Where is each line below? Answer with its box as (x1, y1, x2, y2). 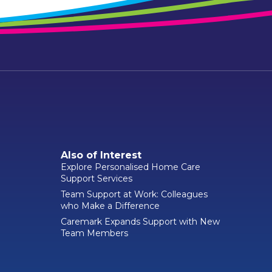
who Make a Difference (61, 200, 160, 211)
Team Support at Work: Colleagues (61, 188, 208, 200)
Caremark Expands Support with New (61, 216, 220, 227)
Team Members (61, 227, 128, 239)
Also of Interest (61, 149, 141, 161)
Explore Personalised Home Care (61, 161, 200, 172)
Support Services (61, 172, 132, 184)
